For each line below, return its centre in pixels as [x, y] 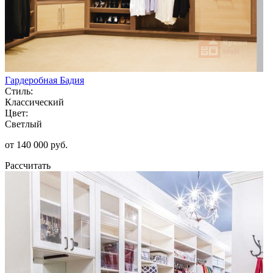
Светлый [23, 124]
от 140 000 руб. [36, 144]
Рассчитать [28, 165]
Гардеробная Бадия [44, 80]
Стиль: [19, 91]
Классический [34, 102]
